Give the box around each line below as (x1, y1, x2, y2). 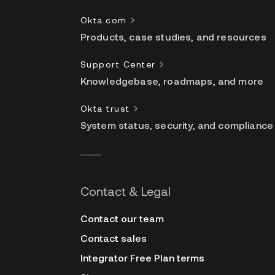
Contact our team (80, 212, 164, 224)
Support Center (80, 59, 156, 69)
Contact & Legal (80, 184, 171, 198)
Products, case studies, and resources (80, 31, 266, 42)
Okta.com (80, 15, 127, 25)
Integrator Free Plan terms (80, 252, 204, 263)
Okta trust (80, 103, 130, 114)
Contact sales (80, 232, 147, 244)
